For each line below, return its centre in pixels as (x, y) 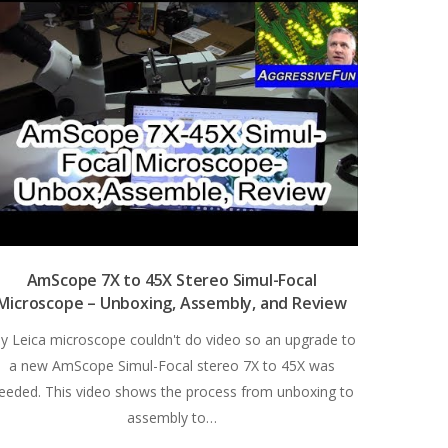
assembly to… (171, 417)
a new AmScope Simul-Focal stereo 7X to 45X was (171, 365)
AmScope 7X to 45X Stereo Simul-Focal (171, 279)
